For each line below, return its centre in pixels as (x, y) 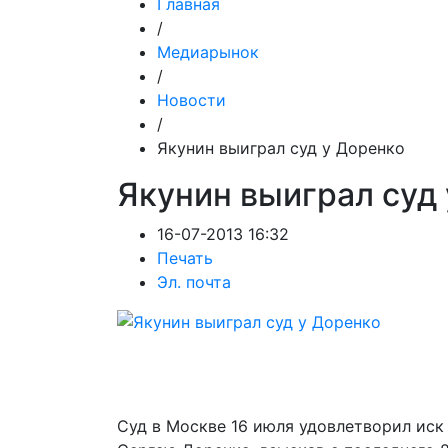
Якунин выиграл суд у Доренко (281, 148)
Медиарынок (208, 52)
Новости (191, 100)
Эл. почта (194, 282)
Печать (185, 258)
